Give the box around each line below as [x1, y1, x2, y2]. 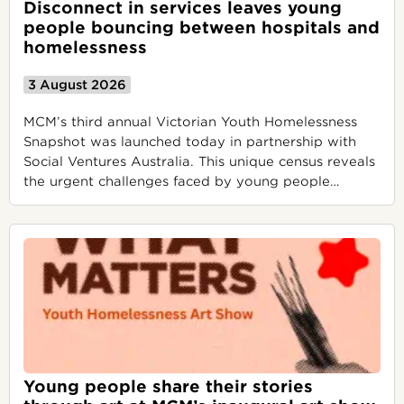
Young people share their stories [23, 377, 313, 396]
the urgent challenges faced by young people [23, 174, 330, 188]
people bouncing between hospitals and [23, 18, 380, 37]
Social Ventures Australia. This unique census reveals [23, 154, 375, 169]
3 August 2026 [28, 78, 126, 92]
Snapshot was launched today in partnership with [23, 134, 356, 149]
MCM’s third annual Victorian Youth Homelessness [23, 115, 357, 129]
